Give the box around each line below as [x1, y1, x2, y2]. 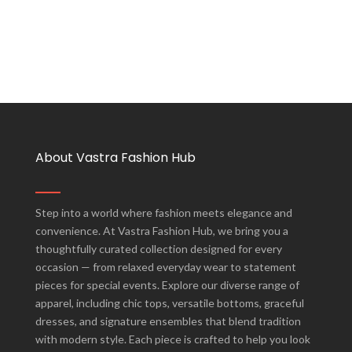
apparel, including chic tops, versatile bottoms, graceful [35, 296, 304, 310]
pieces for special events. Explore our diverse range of [35, 278, 299, 292]
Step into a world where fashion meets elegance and [35, 206, 292, 220]
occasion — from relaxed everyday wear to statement [35, 260, 296, 274]
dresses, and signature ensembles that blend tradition [35, 314, 301, 328]
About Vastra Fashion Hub [35, 148, 196, 167]
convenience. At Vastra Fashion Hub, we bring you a [35, 224, 288, 238]
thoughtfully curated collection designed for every [35, 242, 282, 256]
